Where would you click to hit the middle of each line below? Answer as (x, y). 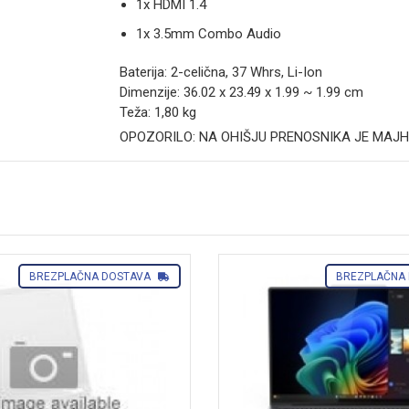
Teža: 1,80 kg (157, 112)
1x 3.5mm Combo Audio (208, 33)
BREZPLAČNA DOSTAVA (91, 276)
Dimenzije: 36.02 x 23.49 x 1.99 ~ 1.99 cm (241, 92)
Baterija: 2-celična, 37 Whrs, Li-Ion (220, 72)
